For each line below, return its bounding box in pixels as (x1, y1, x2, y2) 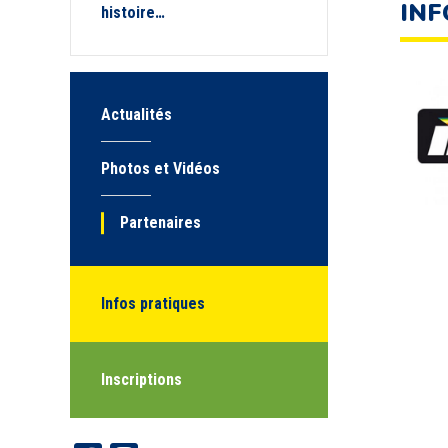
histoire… (101, 3, 165, 22)
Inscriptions (101, 370, 182, 389)
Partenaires (120, 213, 202, 232)
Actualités (101, 105, 172, 124)
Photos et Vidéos (101, 159, 220, 178)
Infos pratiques (101, 294, 205, 313)
